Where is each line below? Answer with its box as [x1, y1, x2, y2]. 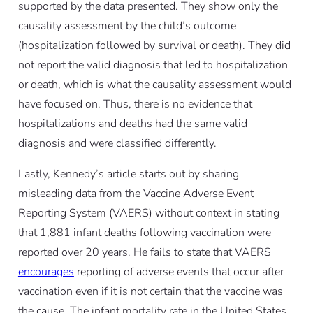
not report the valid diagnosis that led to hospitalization [17, 57, 288, 73]
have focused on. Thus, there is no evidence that [17, 96, 252, 112]
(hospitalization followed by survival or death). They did [17, 37, 291, 53]
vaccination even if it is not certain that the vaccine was [17, 283, 283, 299]
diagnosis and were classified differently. [17, 135, 217, 151]
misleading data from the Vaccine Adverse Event [17, 185, 254, 201]
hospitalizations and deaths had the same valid [17, 115, 247, 131]
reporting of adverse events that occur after [73, 263, 284, 279]
